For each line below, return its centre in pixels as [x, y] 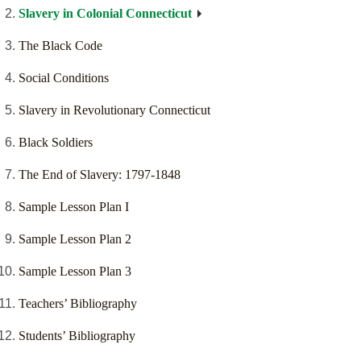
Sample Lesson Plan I [74, 207]
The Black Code [60, 46]
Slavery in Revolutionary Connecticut [114, 110]
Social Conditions [64, 78]
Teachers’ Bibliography [78, 304]
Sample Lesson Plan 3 [75, 272]
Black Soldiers [56, 143]
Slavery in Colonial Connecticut [105, 14]
